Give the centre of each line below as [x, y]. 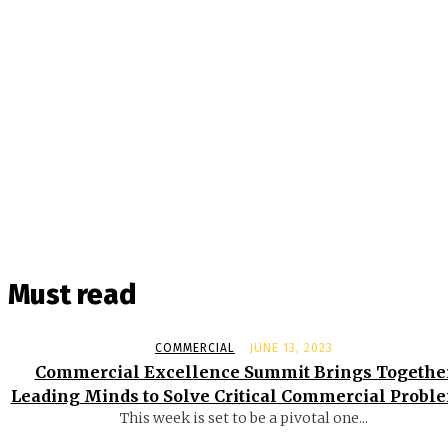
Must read [72, 295]
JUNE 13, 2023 [291, 348]
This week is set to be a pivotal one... [244, 418]
